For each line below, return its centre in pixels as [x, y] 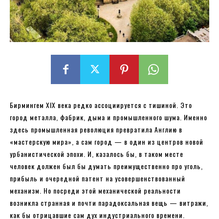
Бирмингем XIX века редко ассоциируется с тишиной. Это [101, 105]
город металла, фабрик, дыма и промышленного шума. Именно [109, 117]
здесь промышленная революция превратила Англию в [96, 129]
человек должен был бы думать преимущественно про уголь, [106, 166]
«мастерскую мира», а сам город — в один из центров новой [107, 141]
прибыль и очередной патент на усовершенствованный [98, 178]
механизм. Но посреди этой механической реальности [95, 190]
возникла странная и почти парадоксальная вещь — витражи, [109, 202]
